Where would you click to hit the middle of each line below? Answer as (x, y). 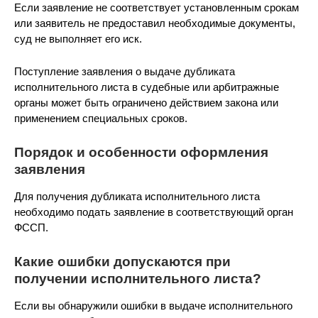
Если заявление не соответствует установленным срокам (157, 7)
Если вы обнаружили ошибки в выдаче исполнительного (153, 306)
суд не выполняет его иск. (78, 39)
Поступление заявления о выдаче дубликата (125, 71)
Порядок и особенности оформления (141, 152)
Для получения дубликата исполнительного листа (137, 196)
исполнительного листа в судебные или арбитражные (147, 87)
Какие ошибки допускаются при (122, 262)
